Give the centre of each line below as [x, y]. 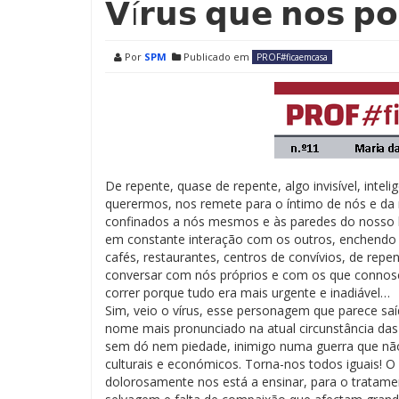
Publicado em [216, 57]
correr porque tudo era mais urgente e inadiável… [248, 293]
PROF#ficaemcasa [292, 57]
